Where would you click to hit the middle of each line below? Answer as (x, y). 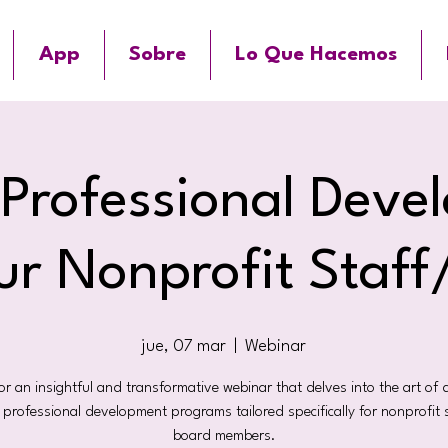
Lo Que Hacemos (316, 55)
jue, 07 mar (184, 346)
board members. (224, 436)
